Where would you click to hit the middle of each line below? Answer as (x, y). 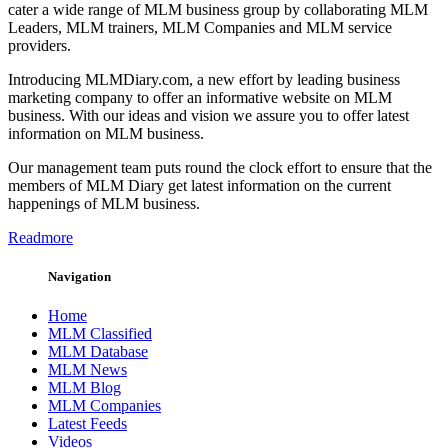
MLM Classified (100, 334)
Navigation (79, 276)
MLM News (87, 370)
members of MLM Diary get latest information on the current (199, 185)
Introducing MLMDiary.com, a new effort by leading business (204, 79)
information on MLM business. (106, 133)
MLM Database (98, 352)
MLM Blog (84, 388)
